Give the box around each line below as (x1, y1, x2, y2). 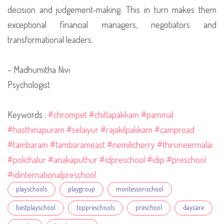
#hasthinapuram (7, 124, 64, 135)
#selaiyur (66, 124, 98, 135)
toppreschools (76, 203, 114, 211)
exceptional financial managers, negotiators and (7, 19, 216, 30)
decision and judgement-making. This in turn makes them (7, 4, 216, 15)
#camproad (154, 124, 194, 135)
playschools (16, 184, 47, 193)
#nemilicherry (105, 139, 155, 150)
